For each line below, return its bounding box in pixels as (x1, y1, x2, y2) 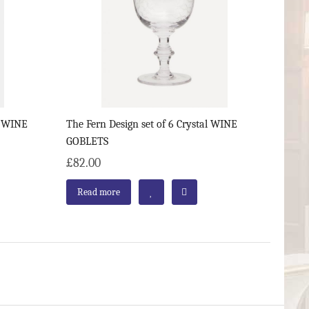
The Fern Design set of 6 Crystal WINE (66, 117, 237, 130)
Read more (77, 186, 120, 198)
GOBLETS (66, 134, 108, 148)
